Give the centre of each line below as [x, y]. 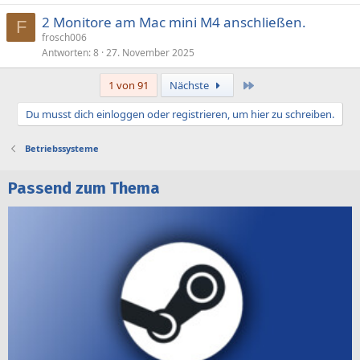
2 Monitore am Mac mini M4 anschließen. [174, 22]
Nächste [191, 85]
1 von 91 [129, 85]
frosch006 [64, 37]
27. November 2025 [150, 53]
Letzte [269, 84]
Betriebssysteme [61, 148]
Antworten [65, 53]
